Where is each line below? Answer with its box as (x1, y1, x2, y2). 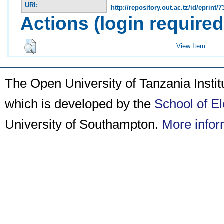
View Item (176, 42, 206, 50)
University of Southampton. (5, 117, 162, 132)
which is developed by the (5, 96, 154, 111)
